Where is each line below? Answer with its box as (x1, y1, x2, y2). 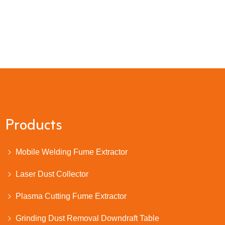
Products (6, 119, 62, 133)
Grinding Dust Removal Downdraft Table (16, 213, 159, 222)
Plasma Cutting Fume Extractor (16, 191, 127, 200)
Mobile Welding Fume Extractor (16, 147, 128, 156)
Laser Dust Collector (16, 169, 88, 178)
